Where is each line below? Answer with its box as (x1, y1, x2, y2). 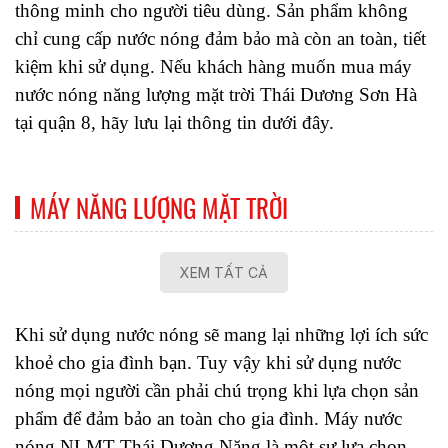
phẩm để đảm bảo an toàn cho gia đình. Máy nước (15, 408, 402, 429)
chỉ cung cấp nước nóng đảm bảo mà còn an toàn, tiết (15, 28, 426, 49)
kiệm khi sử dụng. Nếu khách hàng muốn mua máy (15, 56, 412, 77)
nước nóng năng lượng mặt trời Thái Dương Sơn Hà (15, 84, 417, 105)
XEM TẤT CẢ (180, 264, 268, 281)
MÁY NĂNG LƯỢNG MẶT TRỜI (30, 189, 288, 226)
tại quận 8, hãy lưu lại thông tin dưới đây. (15, 112, 339, 133)
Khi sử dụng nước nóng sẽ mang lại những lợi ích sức (15, 324, 428, 345)
